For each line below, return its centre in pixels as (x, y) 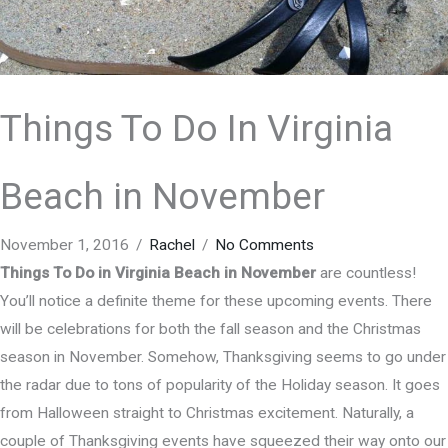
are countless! (366, 273)
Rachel (172, 245)
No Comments (264, 245)
